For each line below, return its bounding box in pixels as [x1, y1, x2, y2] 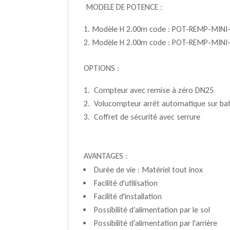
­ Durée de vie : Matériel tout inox [92, 164, 203, 175]
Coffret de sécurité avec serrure [92, 111, 200, 122]
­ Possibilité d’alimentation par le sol [92, 204, 210, 215]
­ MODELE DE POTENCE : [84, 2, 162, 12]
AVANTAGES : [84, 150, 127, 161]
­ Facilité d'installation [92, 191, 162, 201]
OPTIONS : [84, 63, 119, 73]
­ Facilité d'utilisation [92, 178, 158, 188]
